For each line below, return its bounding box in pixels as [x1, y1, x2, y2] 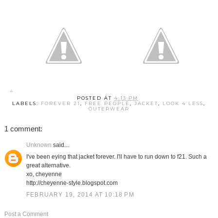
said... [51, 142, 69, 149]
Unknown [26, 142, 52, 149]
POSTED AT [77, 95, 115, 101]
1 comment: [4, 125, 42, 133]
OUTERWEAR [88, 106, 129, 112]
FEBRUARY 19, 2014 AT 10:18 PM [26, 191, 134, 199]
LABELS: [12, 101, 41, 107]
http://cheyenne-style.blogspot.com [26, 180, 118, 187]
